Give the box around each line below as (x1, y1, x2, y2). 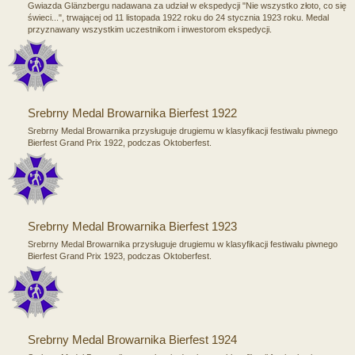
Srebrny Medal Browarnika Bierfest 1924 (28, 332, 237, 346)
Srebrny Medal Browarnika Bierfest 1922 (28, 105, 237, 120)
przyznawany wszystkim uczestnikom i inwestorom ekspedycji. (28, 24, 272, 34)
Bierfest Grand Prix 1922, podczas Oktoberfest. (28, 137, 212, 147)
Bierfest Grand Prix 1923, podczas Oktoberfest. (28, 250, 212, 261)
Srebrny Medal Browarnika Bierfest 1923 (28, 219, 237, 233)
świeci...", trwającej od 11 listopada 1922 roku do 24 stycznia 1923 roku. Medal (28, 12, 329, 22)
